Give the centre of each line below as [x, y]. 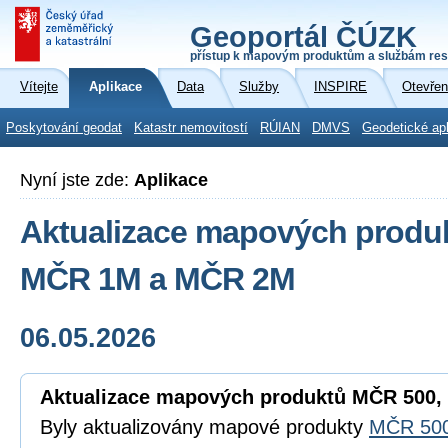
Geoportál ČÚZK [303, 37]
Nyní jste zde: [77, 180]
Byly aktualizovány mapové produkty [204, 427]
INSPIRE [340, 87]
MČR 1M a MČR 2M [157, 279]
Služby [259, 87]
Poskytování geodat [64, 128]
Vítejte [39, 87]
